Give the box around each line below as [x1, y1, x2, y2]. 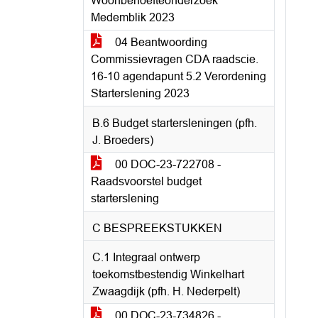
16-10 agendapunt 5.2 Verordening [91, 70, 266, 82]
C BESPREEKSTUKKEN [92, 222, 222, 234]
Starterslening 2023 [91, 87, 190, 99]
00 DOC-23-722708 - [112, 158, 221, 170]
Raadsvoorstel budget [91, 175, 202, 187]
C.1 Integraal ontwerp [92, 251, 200, 263]
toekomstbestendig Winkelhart [92, 268, 244, 280]
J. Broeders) [92, 134, 153, 146]
